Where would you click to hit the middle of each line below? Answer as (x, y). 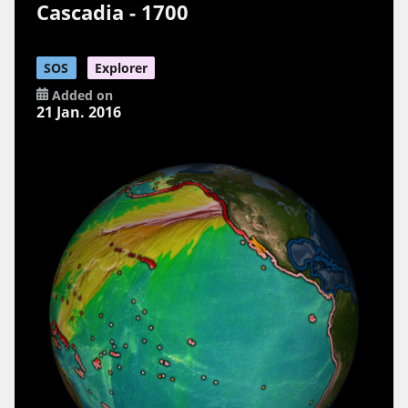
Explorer (121, 67)
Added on (80, 95)
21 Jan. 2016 (79, 112)
